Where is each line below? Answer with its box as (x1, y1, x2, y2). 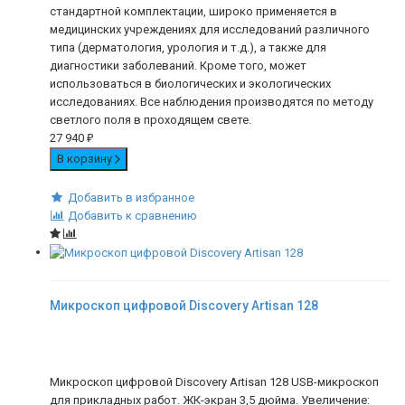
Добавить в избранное (67, 191, 194, 205)
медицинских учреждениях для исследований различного (50, 23, 370, 37)
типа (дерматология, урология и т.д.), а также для (50, 41, 326, 55)
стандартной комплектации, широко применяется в (50, 5, 337, 19)
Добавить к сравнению (67, 209, 197, 223)
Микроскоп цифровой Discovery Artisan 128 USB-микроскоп (50, 374, 379, 389)
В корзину (57, 152, 115, 166)
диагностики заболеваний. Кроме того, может (50, 59, 306, 73)
